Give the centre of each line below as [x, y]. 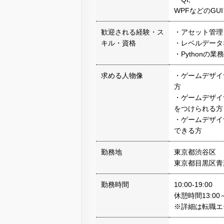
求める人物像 [122, 76]
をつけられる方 [198, 109]
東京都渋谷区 [195, 152]
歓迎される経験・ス [132, 32]
